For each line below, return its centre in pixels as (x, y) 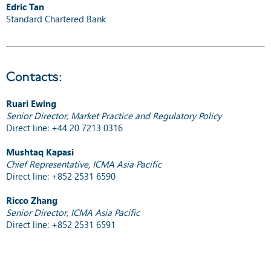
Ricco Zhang (32, 200)
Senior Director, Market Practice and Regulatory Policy (114, 115)
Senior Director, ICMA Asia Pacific (73, 212)
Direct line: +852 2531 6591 (61, 224)
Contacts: (34, 77)
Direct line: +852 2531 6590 (61, 176)
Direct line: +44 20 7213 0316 (64, 127)
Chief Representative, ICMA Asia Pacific (84, 164)
